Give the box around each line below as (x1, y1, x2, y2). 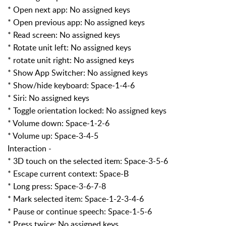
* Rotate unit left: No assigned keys (8, 41, 131, 53)
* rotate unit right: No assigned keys (8, 54, 134, 66)
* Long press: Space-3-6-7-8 (8, 180, 106, 192)
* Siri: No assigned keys (8, 92, 89, 103)
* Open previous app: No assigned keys (8, 16, 145, 28)
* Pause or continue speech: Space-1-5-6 (8, 205, 152, 217)
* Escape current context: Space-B (8, 167, 129, 179)
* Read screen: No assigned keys (8, 29, 120, 40)
